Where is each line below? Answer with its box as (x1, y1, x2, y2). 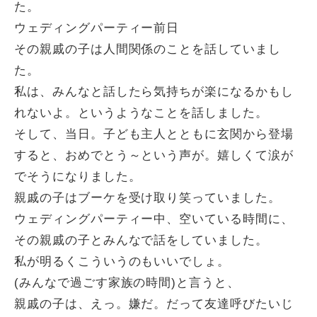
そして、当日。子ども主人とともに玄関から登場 (14, 127, 294, 141)
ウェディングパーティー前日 (14, 21, 180, 35)
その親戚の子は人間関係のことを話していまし (14, 42, 281, 56)
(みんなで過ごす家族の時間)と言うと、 (14, 276, 241, 289)
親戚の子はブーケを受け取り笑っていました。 (14, 191, 281, 204)
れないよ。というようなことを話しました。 (14, 106, 268, 120)
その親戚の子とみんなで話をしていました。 (14, 234, 268, 247)
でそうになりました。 (14, 170, 142, 183)
